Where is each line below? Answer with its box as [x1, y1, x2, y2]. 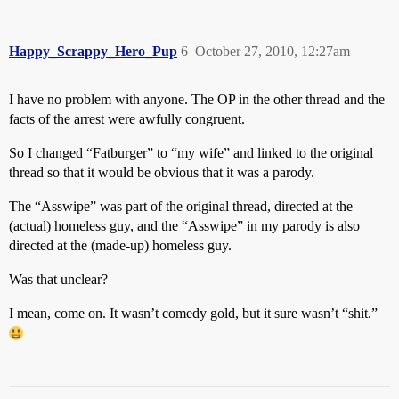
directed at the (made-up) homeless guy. [9, 237, 232, 253]
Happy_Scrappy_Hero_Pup [9, 43, 177, 59]
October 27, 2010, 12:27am [195, 43, 350, 59]
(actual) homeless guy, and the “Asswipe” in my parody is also [9, 217, 360, 233]
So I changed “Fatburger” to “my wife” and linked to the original [9, 144, 373, 160]
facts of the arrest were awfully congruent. [9, 110, 245, 126]
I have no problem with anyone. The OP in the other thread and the [9, 91, 385, 107]
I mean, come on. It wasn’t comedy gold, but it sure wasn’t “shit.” [9, 305, 378, 321]
